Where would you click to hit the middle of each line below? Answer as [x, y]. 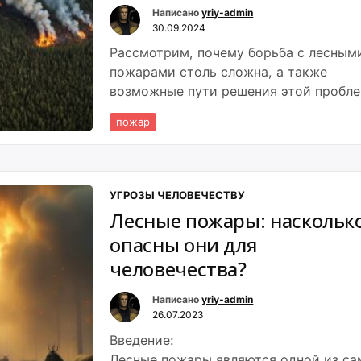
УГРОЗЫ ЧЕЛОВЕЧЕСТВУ [178, 195]
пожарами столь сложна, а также [219, 72]
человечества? [178, 269]
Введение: [142, 340]
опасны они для [183, 245]
